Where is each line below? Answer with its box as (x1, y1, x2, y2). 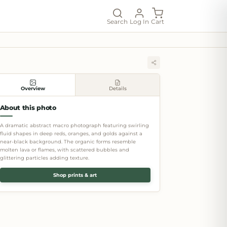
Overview (20, 85, 45, 91)
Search (107, 17, 128, 25)
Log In (130, 17, 149, 25)
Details (108, 85, 127, 91)
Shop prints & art (53, 172, 97, 178)
